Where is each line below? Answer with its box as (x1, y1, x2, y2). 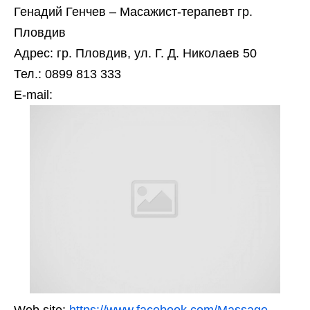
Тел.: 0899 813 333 (14, 67, 121, 81)
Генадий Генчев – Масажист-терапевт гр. (14, 5, 253, 19)
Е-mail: (14, 88, 53, 102)
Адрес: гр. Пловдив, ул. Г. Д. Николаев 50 (14, 46, 257, 60)
